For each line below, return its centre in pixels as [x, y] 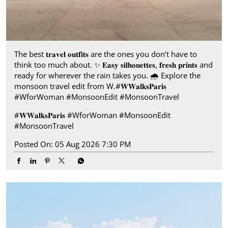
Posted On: [34, 144]
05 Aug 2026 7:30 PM [93, 144]
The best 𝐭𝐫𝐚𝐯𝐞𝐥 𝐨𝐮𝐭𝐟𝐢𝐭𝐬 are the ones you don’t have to [106, 54]
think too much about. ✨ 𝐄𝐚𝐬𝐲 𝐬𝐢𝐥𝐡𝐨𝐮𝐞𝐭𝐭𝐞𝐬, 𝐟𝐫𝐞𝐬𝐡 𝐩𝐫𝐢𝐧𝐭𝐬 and [113, 65]
